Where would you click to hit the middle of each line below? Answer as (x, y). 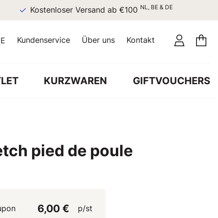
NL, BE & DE (142, 7)
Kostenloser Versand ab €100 (71, 10)
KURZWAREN (76, 81)
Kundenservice (44, 40)
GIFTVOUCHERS (171, 81)
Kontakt (141, 40)
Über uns (98, 40)
